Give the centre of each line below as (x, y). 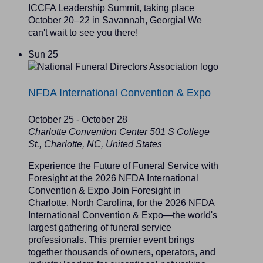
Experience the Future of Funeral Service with (123, 166)
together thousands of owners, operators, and (122, 252)
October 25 (51, 119)
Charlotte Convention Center (89, 131)
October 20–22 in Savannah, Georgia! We (115, 21)
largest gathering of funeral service (100, 227)
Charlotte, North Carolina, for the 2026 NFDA (121, 203)
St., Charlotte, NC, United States (95, 144)
